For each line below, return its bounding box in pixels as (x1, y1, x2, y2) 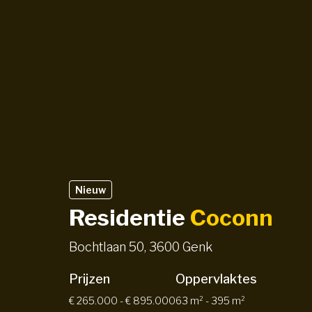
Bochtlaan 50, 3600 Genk (69, 240, 212, 255)
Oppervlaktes (175, 272, 257, 287)
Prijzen (69, 272, 110, 287)
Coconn (190, 204, 273, 232)
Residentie (69, 204, 190, 232)
